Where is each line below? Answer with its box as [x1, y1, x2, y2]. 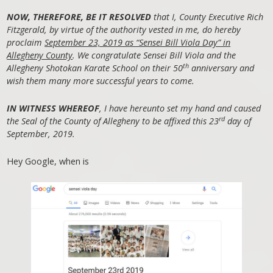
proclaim [7, 36, 45, 48]
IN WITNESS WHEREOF [7, 102, 100, 114]
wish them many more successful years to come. [7, 74, 195, 87]
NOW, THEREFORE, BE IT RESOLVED [7, 10, 152, 23]
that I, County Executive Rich [151, 10, 264, 23]
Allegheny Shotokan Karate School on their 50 [7, 62, 183, 74]
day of [225, 115, 252, 127]
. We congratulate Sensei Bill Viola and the [73, 49, 236, 61]
